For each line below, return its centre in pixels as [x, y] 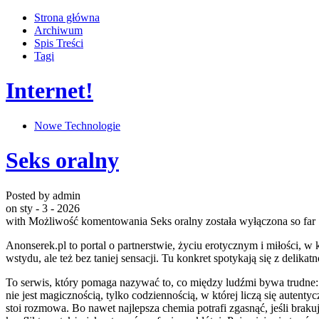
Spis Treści [59, 43]
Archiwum [58, 30]
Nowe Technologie [77, 125]
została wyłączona [245, 221]
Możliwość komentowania [89, 221]
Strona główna [67, 17]
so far [302, 221]
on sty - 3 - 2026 [43, 208]
